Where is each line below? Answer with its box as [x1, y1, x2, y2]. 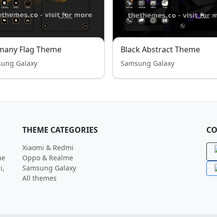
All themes [22, 173, 57, 183]
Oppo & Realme [22, 153, 73, 162]
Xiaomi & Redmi [22, 143, 74, 152]
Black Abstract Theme [121, 44, 200, 55]
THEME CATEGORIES [22, 124, 98, 135]
